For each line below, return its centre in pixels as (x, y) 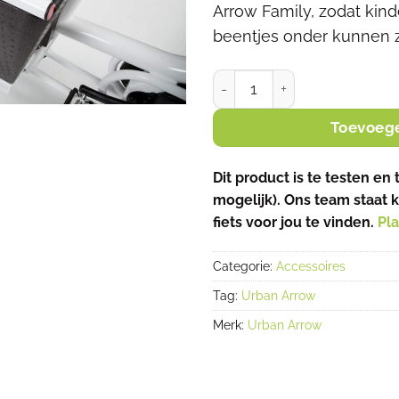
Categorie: (244, 267)
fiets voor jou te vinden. (295, 223)
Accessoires (311, 267)
